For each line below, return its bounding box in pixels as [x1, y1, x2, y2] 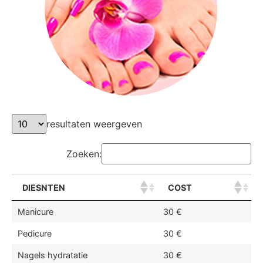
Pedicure [18, 228, 52, 238]
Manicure [18, 207, 53, 217]
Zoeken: [66, 148, 102, 160]
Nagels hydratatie [18, 250, 87, 260]
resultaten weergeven [46, 118, 142, 130]
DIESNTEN [22, 182, 65, 193]
